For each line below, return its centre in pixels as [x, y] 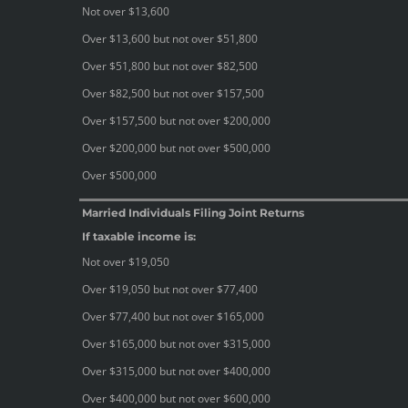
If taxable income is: [139, 236]
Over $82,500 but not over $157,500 [173, 93]
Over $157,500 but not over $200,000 [176, 120]
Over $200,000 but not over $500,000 [176, 148]
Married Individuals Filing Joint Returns [193, 212]
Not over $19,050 [126, 261]
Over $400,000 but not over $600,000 [176, 398]
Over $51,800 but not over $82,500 [170, 66]
